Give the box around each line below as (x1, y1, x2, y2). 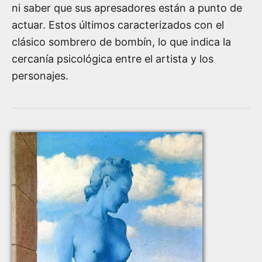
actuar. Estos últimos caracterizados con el (12, 18, 224, 31)
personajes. (12, 69, 68, 82)
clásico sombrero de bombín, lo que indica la (12, 35, 231, 48)
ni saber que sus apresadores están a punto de (12, 1, 242, 14)
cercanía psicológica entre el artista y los (12, 52, 213, 65)
